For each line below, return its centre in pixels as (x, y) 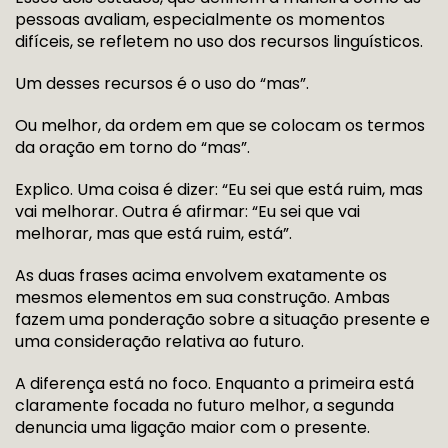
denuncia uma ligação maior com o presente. (192, 427)
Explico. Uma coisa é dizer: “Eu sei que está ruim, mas (219, 189)
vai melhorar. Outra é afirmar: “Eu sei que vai (187, 211)
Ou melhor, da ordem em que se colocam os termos (220, 125)
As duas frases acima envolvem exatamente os (201, 275)
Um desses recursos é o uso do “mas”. (164, 83)
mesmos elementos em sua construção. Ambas (202, 297)
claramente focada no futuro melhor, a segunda (204, 405)
